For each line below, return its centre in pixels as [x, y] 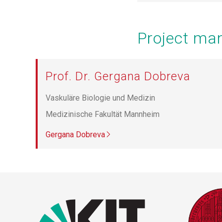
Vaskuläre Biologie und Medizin [100, 98]
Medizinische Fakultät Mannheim [103, 114]
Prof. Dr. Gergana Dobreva [118, 77]
